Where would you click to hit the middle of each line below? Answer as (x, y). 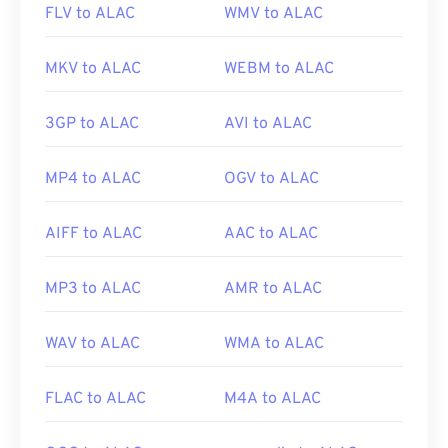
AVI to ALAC (268, 124)
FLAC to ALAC (95, 399)
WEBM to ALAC (279, 69)
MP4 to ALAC (93, 179)
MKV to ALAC (93, 69)
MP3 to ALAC (93, 289)
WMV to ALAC (273, 14)
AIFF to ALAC (93, 234)
